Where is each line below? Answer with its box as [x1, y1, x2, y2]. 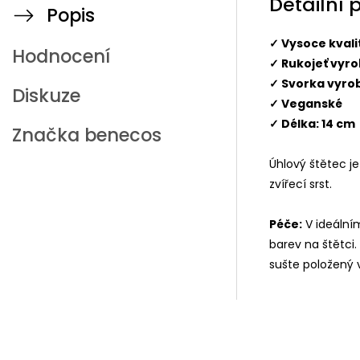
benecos [80, 122, 162, 148]
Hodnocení [12, 43, 110, 69]
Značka [12, 122, 80, 148]
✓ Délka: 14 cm [269, 115, 355, 132]
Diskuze [12, 83, 80, 108]
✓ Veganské [269, 95, 342, 112]
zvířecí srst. [269, 175, 332, 192]
